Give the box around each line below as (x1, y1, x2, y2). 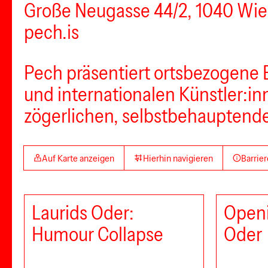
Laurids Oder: (32, 201, 134, 224)
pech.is (24, 20, 79, 44)
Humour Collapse (32, 223, 163, 246)
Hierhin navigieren (142, 152, 213, 164)
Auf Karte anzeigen (42, 152, 115, 164)
